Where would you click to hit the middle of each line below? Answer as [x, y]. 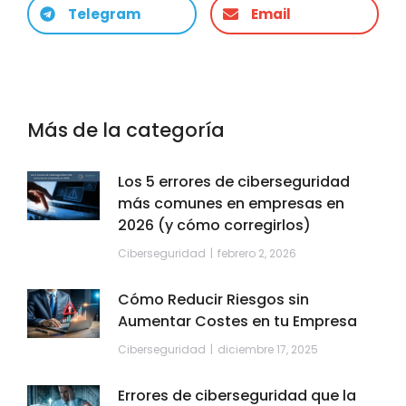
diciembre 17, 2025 [268, 350]
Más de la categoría [126, 130]
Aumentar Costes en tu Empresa [237, 322]
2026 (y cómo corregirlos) [214, 226]
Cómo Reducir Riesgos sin [213, 300]
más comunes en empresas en [231, 204]
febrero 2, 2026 [257, 254]
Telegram [104, 14]
